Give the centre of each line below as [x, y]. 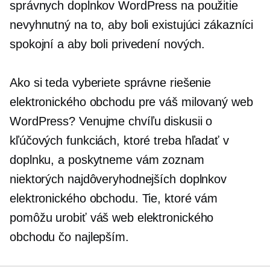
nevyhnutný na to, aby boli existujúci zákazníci [132, 25]
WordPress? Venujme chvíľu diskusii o [111, 121]
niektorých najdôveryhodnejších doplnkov [118, 179]
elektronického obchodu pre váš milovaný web [131, 102]
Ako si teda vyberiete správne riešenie [111, 83]
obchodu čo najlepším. [69, 237]
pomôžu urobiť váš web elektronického [112, 218]
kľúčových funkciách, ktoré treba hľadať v [119, 140]
